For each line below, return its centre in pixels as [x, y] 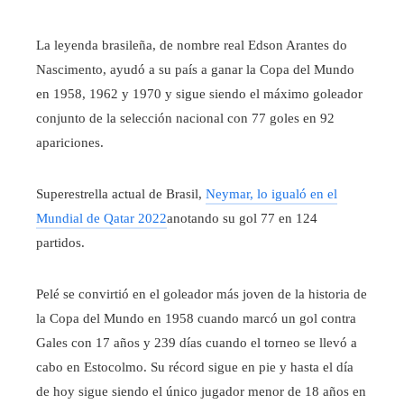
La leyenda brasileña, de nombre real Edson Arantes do [192, 46]
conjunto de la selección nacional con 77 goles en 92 [185, 119]
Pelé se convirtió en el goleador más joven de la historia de [202, 294]
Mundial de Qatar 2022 [101, 219]
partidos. [60, 243]
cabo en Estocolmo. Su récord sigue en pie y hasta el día [195, 367]
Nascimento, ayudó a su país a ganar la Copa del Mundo [195, 70]
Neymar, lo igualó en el [271, 194]
